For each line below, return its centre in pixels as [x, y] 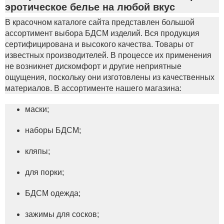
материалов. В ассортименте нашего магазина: [93, 88]
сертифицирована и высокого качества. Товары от [99, 44]
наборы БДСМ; [53, 130]
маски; [37, 109]
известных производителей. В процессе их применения [108, 55]
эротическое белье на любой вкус [90, 7]
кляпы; [37, 151]
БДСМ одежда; [53, 193]
